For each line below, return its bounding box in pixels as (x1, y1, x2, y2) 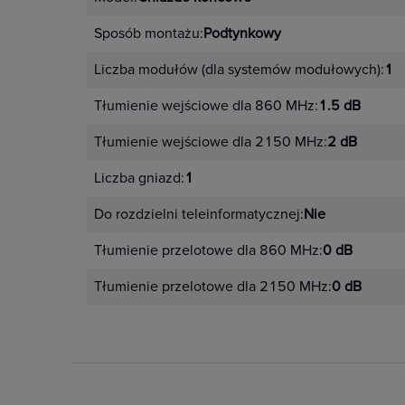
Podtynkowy (203, 24, 281, 42)
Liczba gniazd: (94, 169, 184, 187)
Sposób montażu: (94, 24, 203, 42)
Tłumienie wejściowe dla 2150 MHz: (94, 133, 327, 151)
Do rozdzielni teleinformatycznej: (94, 205, 304, 223)
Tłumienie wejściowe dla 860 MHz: (94, 97, 318, 115)
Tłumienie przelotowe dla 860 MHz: (94, 241, 323, 259)
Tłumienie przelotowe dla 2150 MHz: (94, 278, 332, 296)
